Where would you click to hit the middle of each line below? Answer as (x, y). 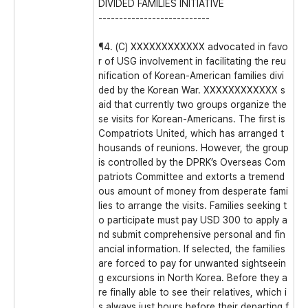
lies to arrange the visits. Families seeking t (192, 206)
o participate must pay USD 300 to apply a (193, 220)
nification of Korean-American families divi (191, 76)
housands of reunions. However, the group (194, 148)
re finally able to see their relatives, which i (192, 292)
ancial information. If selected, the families (192, 249)
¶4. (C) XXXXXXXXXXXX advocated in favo (193, 47)
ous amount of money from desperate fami (193, 191)
